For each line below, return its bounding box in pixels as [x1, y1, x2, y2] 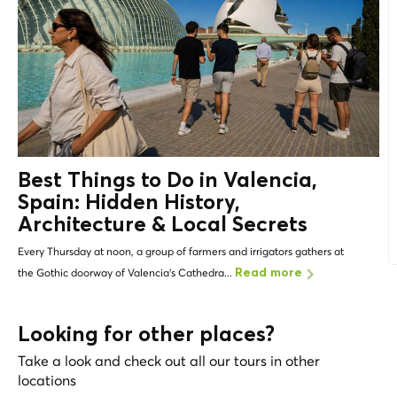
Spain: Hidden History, [18, 191, 240, 214]
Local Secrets [171, 214, 307, 236]
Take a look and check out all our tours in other [18, 351, 320, 370]
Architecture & [18, 214, 171, 236]
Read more [235, 266, 302, 279]
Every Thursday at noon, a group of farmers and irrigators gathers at [18, 244, 344, 258]
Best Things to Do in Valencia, [18, 169, 317, 191]
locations [18, 370, 76, 389]
